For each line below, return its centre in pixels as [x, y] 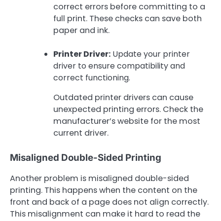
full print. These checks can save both [128, 19]
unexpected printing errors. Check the [128, 110]
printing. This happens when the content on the [104, 190]
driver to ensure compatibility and [119, 66]
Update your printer [150, 54]
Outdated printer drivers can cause [123, 98]
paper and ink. [81, 31]
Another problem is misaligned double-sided [99, 179]
